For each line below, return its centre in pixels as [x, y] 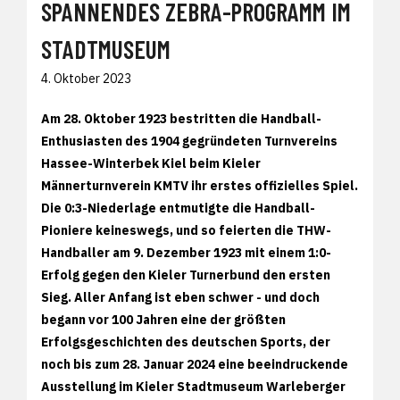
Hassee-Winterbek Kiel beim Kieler [151, 164]
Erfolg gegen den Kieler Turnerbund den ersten [186, 275]
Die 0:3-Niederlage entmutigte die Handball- [178, 208]
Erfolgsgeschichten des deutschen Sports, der [186, 342]
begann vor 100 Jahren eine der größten [163, 320]
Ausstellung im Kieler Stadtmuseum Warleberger [193, 387]
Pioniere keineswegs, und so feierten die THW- [186, 231]
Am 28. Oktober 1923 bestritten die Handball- [181, 119]
